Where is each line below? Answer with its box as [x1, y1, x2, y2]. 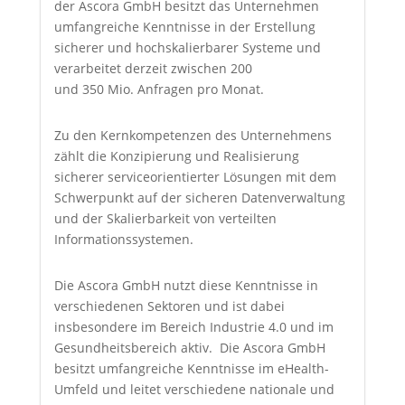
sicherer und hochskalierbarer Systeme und [53, 38, 321, 56]
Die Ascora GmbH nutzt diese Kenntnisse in [53, 276, 318, 294]
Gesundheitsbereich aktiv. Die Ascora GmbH [53, 338, 325, 356]
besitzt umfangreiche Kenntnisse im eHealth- [53, 359, 329, 377]
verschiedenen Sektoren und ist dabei [53, 297, 285, 315]
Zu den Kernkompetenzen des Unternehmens [53, 126, 332, 144]
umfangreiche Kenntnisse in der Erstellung [53, 17, 316, 35]
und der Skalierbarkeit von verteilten [53, 209, 277, 227]
